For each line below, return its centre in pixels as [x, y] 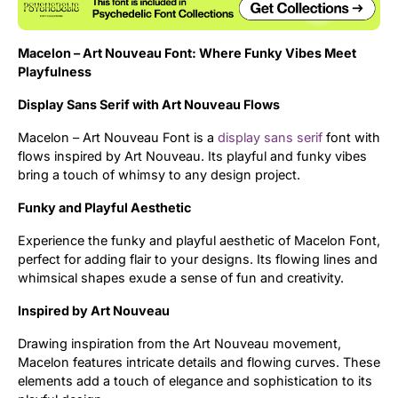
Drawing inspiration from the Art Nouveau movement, [179, 344]
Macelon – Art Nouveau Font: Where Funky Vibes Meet [187, 53]
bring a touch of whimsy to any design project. [159, 175]
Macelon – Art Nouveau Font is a [118, 138]
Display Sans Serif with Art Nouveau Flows [149, 105]
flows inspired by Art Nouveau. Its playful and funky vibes [192, 156]
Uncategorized [262, 25]
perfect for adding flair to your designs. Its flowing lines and [198, 259]
